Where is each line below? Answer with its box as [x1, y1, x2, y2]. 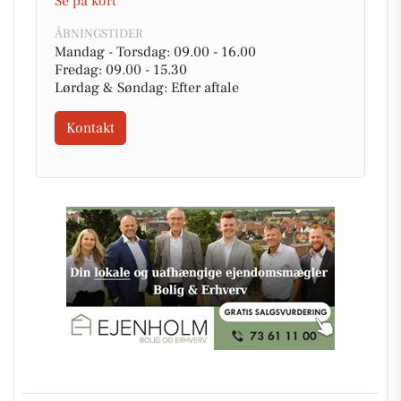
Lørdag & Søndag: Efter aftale [55, 79, 239, 97]
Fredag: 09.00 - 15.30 [55, 61, 187, 79]
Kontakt [66, 119, 115, 137]
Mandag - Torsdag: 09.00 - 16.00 [55, 43, 256, 61]
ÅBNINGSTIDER [55, 26, 142, 42]
